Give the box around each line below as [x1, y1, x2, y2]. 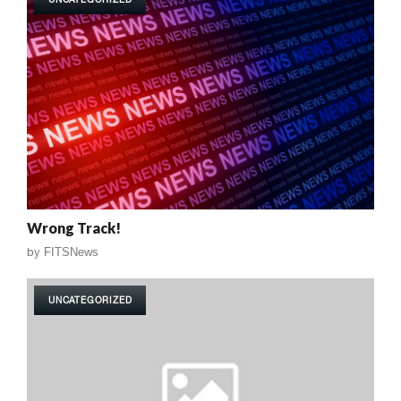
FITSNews [44, 244, 98, 259]
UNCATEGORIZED [48, 294, 132, 305]
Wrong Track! [27, 218, 121, 236]
